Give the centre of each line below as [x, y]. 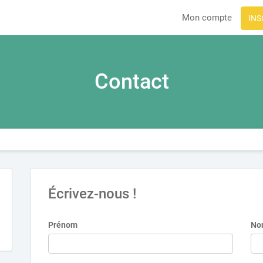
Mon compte [207, 18]
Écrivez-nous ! [92, 194]
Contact [131, 82]
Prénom [63, 225]
